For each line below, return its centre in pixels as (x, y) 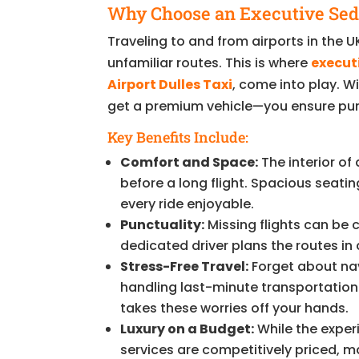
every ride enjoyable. (188, 204)
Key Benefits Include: (178, 137)
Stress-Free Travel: (185, 266)
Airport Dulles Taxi (170, 84)
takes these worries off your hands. (235, 308)
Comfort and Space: (190, 162)
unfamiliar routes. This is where (210, 63)
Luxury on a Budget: (188, 329)
